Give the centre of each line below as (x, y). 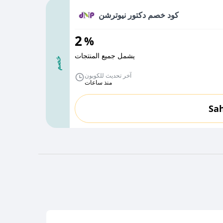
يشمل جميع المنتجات (105, 56)
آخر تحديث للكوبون (108, 75)
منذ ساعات (98, 82)
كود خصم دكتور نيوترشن (138, 15)
